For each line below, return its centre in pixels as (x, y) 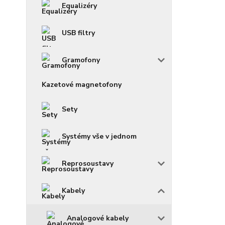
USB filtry (78, 33)
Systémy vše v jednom (99, 136)
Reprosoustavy (88, 163)
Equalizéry (79, 6)
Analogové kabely (98, 218)
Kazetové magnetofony (82, 85)
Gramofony (81, 60)
